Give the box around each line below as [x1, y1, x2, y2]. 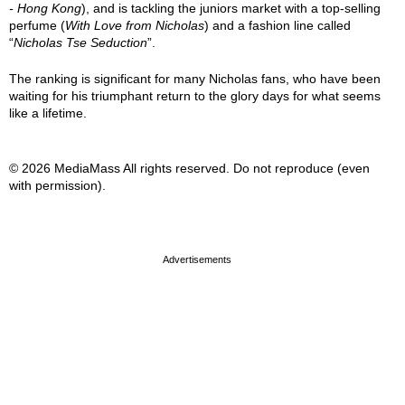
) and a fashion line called [204, 18, 351, 33]
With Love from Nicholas [65, 18, 204, 33]
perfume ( [9, 18, 65, 33]
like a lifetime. [9, 106, 87, 120]
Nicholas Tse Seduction [14, 35, 147, 50]
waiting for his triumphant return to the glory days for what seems [9, 89, 381, 103]
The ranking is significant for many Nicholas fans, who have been [9, 71, 381, 86]
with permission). [9, 178, 106, 193]
